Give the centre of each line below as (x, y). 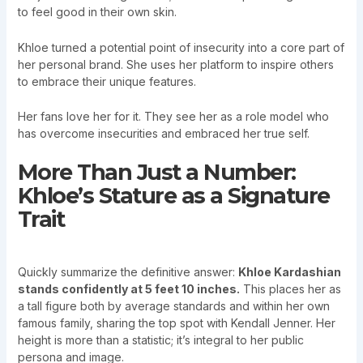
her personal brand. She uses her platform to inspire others (175, 64)
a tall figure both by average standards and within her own (173, 306)
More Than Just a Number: (156, 172)
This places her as (290, 289)
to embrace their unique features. (107, 81)
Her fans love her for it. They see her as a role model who (173, 117)
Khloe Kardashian (289, 272)
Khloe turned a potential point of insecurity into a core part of (181, 47)
